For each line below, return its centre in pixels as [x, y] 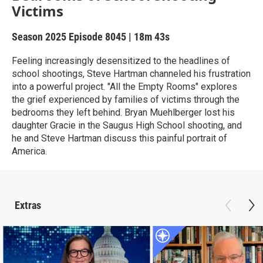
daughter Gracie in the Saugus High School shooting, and [127, 125]
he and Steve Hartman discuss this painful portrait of [119, 138]
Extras [28, 205]
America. [29, 151]
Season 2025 [40, 37]
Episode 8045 [97, 37]
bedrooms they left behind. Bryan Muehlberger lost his [123, 112]
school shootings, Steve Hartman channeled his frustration [131, 74]
